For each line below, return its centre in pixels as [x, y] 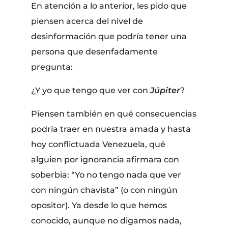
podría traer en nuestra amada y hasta [111, 129]
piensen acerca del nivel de [87, 21]
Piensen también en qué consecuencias [114, 113]
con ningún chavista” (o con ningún [105, 190]
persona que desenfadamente [95, 51]
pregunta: [52, 67]
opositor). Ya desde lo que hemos [99, 205]
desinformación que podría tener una [109, 36]
